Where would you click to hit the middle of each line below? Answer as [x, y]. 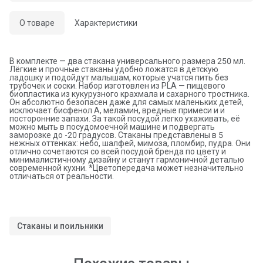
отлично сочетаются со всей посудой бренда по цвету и [118, 151]
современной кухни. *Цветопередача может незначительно [127, 168]
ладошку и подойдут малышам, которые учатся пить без [119, 77]
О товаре [37, 23]
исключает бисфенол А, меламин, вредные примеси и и [117, 110]
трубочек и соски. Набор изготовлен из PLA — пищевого [117, 85]
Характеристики [106, 23]
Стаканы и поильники [60, 226]
